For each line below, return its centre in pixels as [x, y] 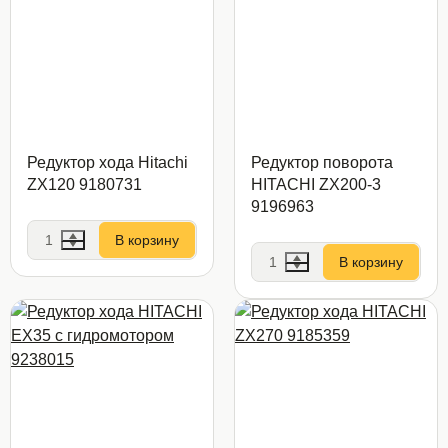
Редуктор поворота [322, 162]
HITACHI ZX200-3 [316, 184]
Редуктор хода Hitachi [107, 162]
